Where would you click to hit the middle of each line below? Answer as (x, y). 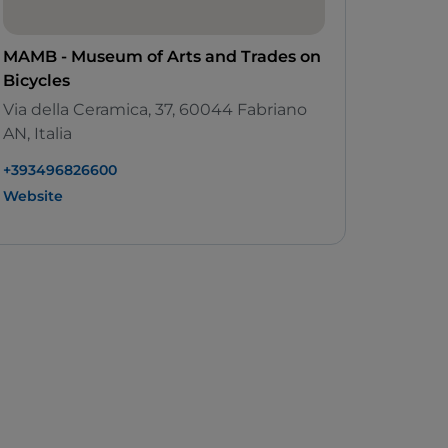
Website (33, 196)
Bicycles (36, 81)
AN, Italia (37, 134)
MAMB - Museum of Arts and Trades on (162, 57)
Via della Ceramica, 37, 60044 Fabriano (155, 110)
